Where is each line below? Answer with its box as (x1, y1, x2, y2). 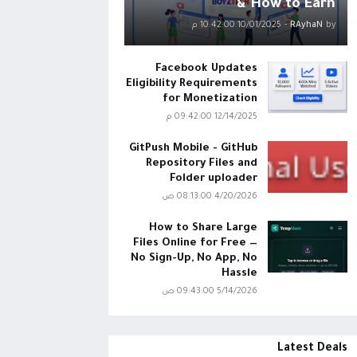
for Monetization (162, 93, 257, 105)
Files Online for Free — (132, 237, 257, 249)
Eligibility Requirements (125, 78, 257, 90)
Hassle (221, 268, 257, 280)
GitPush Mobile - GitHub (128, 143, 257, 155)
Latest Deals (277, 343, 347, 355)
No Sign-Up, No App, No (130, 253, 257, 265)
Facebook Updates (155, 63, 257, 75)
